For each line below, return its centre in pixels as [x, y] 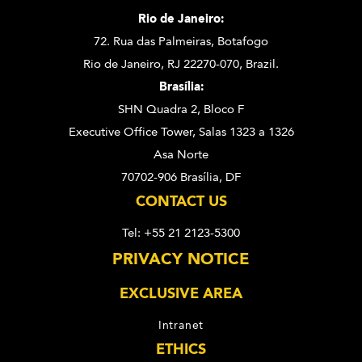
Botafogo [243, 41]
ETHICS [181, 349]
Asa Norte [181, 154]
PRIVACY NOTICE [181, 258]
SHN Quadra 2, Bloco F [181, 109]
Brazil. [262, 63]
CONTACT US [181, 201]
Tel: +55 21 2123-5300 [181, 232]
